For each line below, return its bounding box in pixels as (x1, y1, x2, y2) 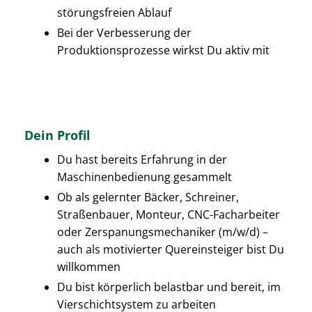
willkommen (57, 259, 120, 275)
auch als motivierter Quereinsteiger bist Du (57, 242, 284, 258)
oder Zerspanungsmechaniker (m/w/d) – (57, 224, 268, 240)
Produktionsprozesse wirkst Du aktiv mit (57, 42, 270, 58)
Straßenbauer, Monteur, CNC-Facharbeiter (57, 207, 280, 223)
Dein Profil (24, 126, 91, 143)
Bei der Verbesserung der (57, 24, 192, 40)
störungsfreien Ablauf (57, 4, 171, 20)
